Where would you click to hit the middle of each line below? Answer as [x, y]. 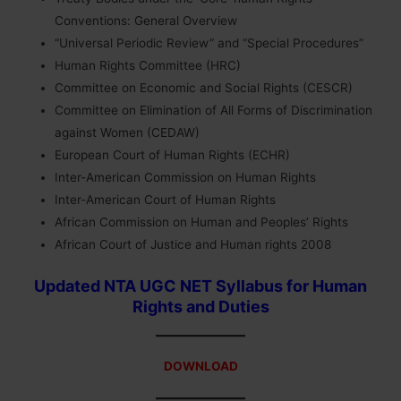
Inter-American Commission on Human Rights [186, 178]
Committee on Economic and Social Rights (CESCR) [204, 88]
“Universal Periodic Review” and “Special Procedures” [209, 43]
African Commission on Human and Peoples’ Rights [202, 222]
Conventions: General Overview [146, 21]
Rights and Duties [200, 307]
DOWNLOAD [200, 367]
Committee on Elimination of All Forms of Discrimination [214, 111]
